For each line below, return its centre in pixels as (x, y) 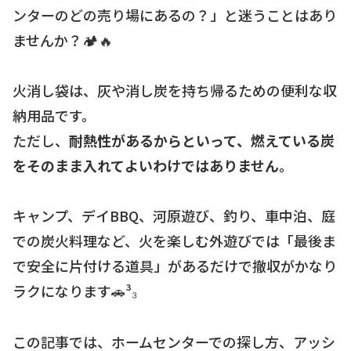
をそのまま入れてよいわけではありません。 (153, 165)
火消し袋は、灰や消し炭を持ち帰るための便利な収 (175, 90)
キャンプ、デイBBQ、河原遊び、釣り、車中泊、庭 (174, 216)
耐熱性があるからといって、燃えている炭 (202, 140)
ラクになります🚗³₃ (75, 291)
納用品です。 (54, 115)
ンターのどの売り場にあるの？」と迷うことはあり (175, 14)
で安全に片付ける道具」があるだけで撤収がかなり (175, 266)
